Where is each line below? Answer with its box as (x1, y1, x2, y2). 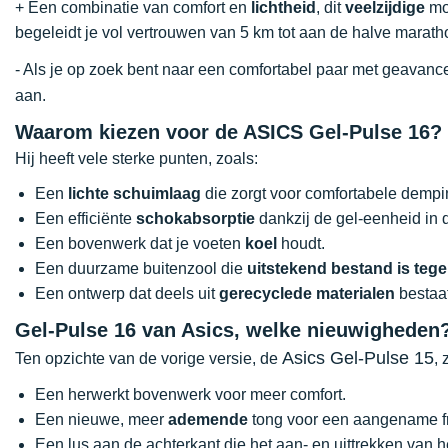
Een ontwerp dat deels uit (35, 285, 219, 302)
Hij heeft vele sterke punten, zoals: (15, 150, 258, 167)
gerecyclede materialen (219, 285, 395, 302)
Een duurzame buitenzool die (35, 260, 247, 277)
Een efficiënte (35, 210, 136, 227)
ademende (168, 411, 248, 428)
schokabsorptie (136, 210, 255, 227)
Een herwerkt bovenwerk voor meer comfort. (35, 386, 346, 403)
